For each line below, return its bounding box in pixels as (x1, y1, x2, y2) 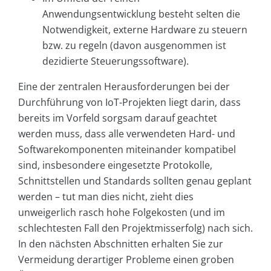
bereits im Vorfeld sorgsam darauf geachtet (18, 111, 217, 125)
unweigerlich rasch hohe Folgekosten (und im (18, 206, 225, 220)
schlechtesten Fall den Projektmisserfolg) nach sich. (18, 221, 253, 235)
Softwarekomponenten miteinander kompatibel (18, 143, 236, 157)
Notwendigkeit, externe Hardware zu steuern (42, 23, 247, 37)
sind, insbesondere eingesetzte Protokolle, (18, 158, 212, 172)
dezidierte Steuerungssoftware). (42, 54, 189, 68)
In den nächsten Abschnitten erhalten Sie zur (18, 237, 223, 251)
